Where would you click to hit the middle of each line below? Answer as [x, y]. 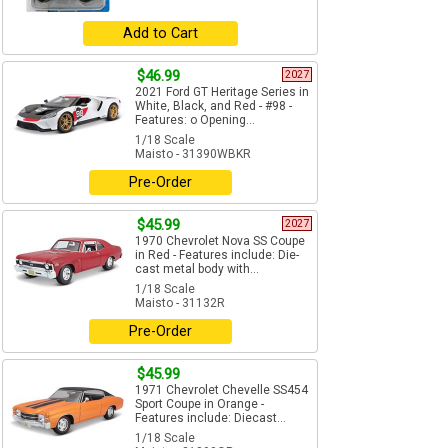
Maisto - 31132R [180, 303]
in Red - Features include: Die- [217, 255]
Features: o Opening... [195, 120]
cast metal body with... [197, 269]
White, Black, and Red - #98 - [213, 106]
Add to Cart [160, 34]
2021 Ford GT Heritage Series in [222, 92]
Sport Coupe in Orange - [199, 404]
